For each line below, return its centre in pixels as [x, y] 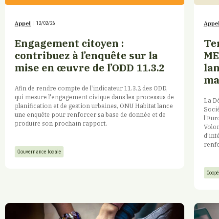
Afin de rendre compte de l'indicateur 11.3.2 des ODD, [91, 88]
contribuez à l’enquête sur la [86, 55]
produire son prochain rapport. [61, 123]
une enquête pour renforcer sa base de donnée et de [90, 114]
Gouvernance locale [39, 152]
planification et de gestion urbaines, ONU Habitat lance [94, 105]
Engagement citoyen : [69, 43]
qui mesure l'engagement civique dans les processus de [94, 97]
